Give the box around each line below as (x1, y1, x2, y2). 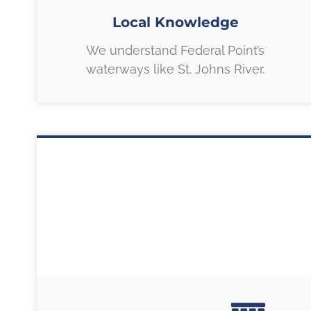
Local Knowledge (112, 14, 239, 31)
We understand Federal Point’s (86, 43, 265, 58)
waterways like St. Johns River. (86, 62, 265, 77)
